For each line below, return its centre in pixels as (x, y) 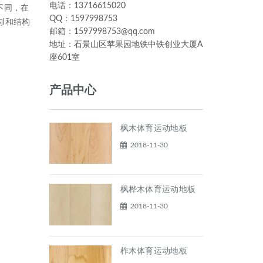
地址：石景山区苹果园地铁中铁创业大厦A (126, 45)
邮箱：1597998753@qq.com (102, 32)
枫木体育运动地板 (154, 129)
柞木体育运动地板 (154, 251)
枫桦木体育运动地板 (158, 190)
